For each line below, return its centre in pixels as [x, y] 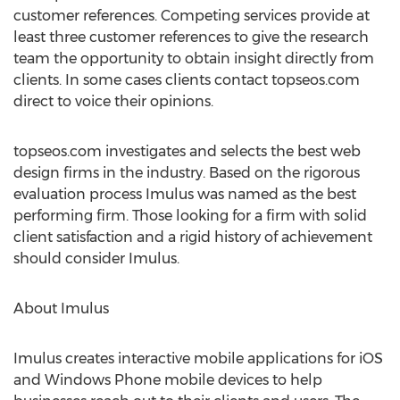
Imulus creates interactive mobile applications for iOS [198, 358]
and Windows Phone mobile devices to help [168, 380]
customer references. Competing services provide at [192, 16]
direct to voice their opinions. [113, 101]
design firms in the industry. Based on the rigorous [187, 173]
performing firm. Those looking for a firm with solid [190, 216]
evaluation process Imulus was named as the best [185, 194]
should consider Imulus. [96, 258]
